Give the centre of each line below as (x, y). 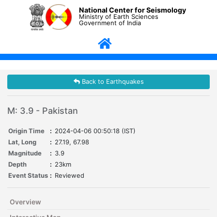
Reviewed (70, 176)
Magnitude (25, 153)
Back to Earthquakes (112, 82)
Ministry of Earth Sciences (119, 16)
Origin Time (26, 131)
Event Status (28, 176)
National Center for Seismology (133, 10)
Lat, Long (22, 142)
